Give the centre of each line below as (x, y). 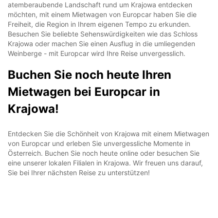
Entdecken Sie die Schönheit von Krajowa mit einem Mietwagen (109, 133)
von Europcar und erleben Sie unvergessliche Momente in (99, 143)
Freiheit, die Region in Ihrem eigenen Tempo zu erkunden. (99, 24)
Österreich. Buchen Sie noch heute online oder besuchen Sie (104, 153)
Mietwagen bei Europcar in (84, 91)
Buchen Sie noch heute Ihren (90, 74)
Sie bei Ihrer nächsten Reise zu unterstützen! (79, 172)
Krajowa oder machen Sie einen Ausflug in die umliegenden (101, 43)
